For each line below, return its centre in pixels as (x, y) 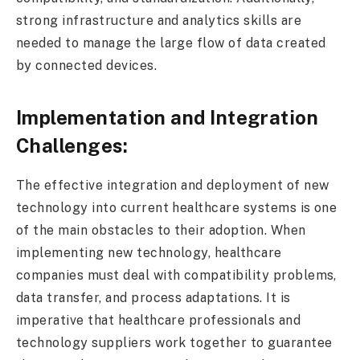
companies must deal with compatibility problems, (176, 275)
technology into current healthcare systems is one (177, 207)
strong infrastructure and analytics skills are (159, 21)
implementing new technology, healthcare (149, 252)
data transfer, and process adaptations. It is (153, 297)
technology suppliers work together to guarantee (174, 342)
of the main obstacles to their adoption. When (161, 230)
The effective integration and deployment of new (173, 185)
